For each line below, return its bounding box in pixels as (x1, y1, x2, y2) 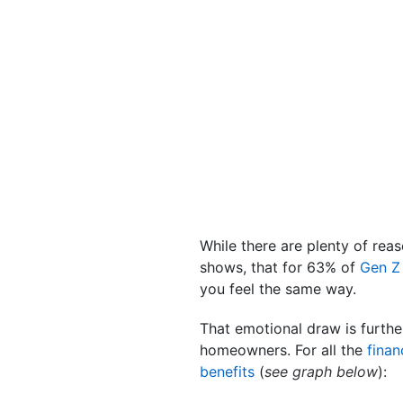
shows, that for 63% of (200, 257, 360, 276)
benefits (200, 362, 255, 381)
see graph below (264, 362, 378, 381)
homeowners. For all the (200, 340, 367, 359)
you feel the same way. (200, 279, 356, 298)
